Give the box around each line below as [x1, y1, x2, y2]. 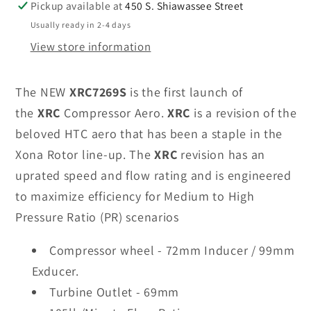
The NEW [15, 83, 67, 100]
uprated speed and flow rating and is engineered [15, 167, 292, 183]
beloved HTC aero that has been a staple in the [15, 125, 283, 142]
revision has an [177, 146, 265, 162]
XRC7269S [69, 83, 127, 100]
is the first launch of [126, 83, 244, 100]
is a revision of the [190, 104, 297, 121]
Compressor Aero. [60, 104, 168, 121]
